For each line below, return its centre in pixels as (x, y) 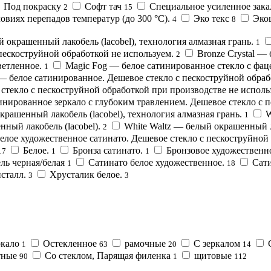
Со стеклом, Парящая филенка (108, 255)
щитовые (213, 255)
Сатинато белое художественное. (156, 162)
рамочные (145, 243)
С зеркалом (217, 243)
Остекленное (70, 243)
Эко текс (211, 18)
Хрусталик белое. (86, 174)
